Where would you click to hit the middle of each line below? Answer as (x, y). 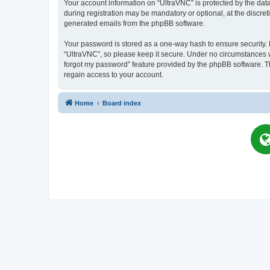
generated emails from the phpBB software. (134, 23)
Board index (122, 103)
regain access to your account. (114, 74)
